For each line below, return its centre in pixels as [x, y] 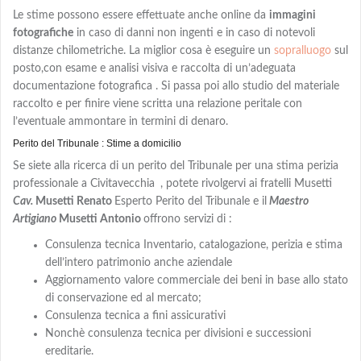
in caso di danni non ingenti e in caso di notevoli [194, 33]
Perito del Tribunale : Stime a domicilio [97, 143]
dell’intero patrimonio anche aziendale [139, 262]
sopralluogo [303, 50]
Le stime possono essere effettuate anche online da [141, 15]
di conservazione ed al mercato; [123, 298]
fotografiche [43, 33]
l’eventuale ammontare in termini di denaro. [120, 121]
